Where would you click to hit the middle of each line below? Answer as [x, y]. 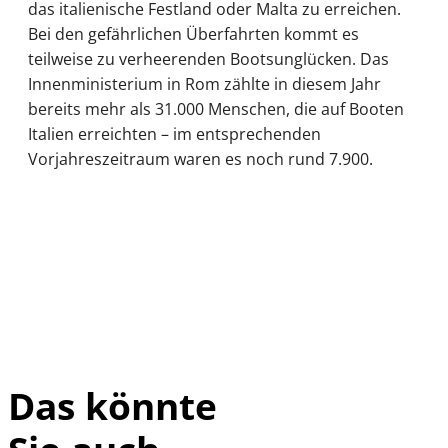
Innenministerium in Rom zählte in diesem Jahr [204, 84]
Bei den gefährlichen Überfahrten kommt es [193, 34]
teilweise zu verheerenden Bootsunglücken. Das [208, 59]
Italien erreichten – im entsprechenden [174, 134]
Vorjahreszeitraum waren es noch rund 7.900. [200, 159]
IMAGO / [333, 434]
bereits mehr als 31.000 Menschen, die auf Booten [216, 109]
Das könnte [112, 405]
